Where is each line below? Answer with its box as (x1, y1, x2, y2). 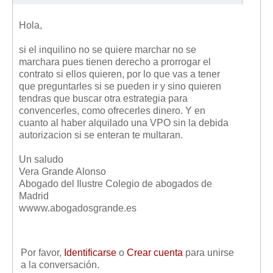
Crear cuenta (127, 247, 183, 258)
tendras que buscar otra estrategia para (19, 93, 188, 104)
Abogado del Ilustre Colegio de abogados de (19, 179, 212, 190)
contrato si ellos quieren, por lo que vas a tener (19, 69, 220, 80)
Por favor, (21, 247, 64, 258)
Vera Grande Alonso (19, 166, 106, 177)
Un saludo (19, 154, 63, 165)
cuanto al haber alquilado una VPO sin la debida (19, 118, 229, 129)
